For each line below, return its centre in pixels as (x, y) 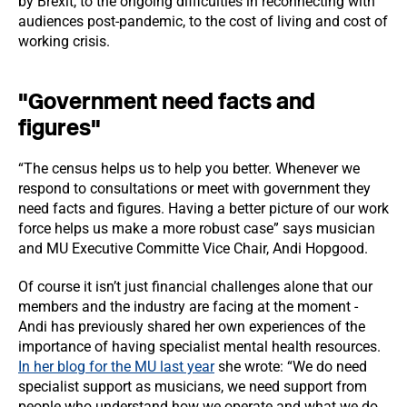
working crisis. (64, 41)
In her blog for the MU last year (116, 367)
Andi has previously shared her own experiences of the (192, 327)
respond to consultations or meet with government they (194, 189)
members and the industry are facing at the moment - (188, 307)
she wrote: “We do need (291, 367)
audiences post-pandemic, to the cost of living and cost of (203, 21)
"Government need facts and (167, 101)
